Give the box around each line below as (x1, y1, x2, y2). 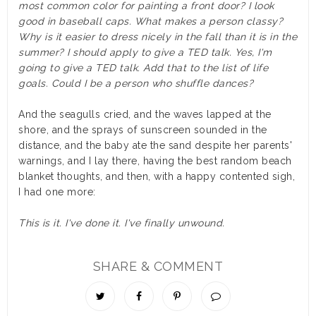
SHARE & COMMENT (92, 259, 224, 274)
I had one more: (18, 186, 96, 198)
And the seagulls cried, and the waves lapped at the (18, 109, 272, 121)
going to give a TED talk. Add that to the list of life (18, 62, 268, 74)
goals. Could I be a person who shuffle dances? (18, 78, 253, 90)
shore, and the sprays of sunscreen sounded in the (18, 124, 267, 136)
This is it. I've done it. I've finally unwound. (18, 217, 225, 229)
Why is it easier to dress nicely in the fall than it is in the (18, 31, 297, 43)
